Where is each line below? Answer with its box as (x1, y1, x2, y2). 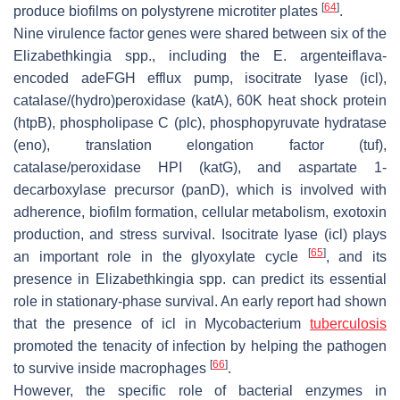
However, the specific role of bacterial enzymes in (13, 382, 387, 398)
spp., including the (112, 47, 273, 63)
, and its (325, 248, 387, 264)
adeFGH (80, 70, 136, 86)
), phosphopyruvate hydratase (196, 114, 387, 130)
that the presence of (13, 315, 162, 331)
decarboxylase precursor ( (13, 181, 186, 197)
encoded (13, 70, 81, 86)
